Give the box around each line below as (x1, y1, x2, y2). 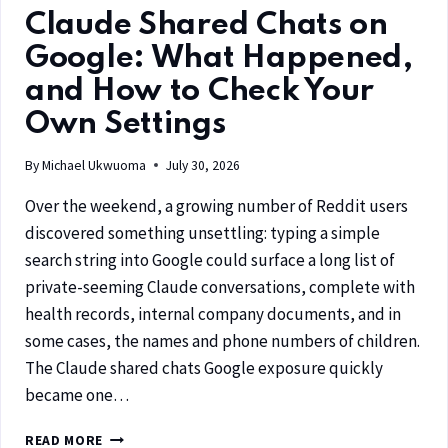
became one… (25, 383, 129, 406)
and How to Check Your (25, 76, 375, 108)
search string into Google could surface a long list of (25, 248, 395, 271)
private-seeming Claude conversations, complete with (25, 275, 415, 298)
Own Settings (25, 109, 226, 141)
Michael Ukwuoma (42, 156, 147, 174)
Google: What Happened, (25, 43, 413, 75)
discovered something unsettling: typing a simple (25, 221, 380, 244)
